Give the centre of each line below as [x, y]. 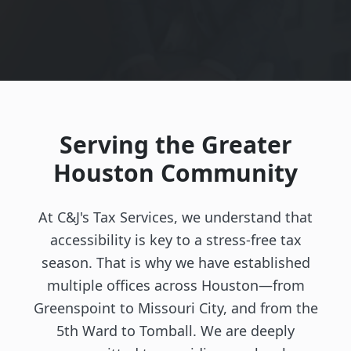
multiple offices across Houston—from [175, 285]
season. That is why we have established [175, 262]
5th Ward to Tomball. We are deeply [175, 331]
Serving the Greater [175, 145]
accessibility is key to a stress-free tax [175, 240]
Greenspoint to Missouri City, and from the [175, 308]
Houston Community [175, 173]
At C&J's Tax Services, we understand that [175, 217]
